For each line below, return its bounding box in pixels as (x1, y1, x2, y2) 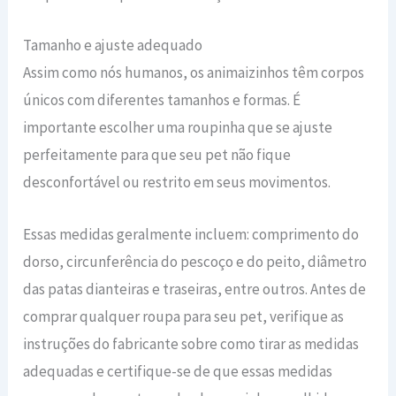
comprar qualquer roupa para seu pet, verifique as (23, 306, 345, 326)
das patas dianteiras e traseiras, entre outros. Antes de (23, 278, 367, 299)
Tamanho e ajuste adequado (23, 35, 203, 56)
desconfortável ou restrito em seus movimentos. (23, 172, 331, 193)
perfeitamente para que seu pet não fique (23, 145, 292, 165)
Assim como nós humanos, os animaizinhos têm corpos (23, 63, 365, 83)
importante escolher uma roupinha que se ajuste (23, 118, 333, 138)
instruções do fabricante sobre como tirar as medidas (23, 333, 360, 354)
